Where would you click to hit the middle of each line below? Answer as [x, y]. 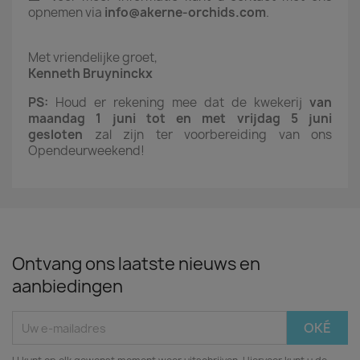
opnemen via [66, 12]
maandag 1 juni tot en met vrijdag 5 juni [180, 119]
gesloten [55, 135]
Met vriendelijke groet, [93, 57]
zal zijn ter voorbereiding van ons [207, 135]
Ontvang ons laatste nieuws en [136, 264]
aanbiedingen [67, 286]
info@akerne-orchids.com [185, 12]
